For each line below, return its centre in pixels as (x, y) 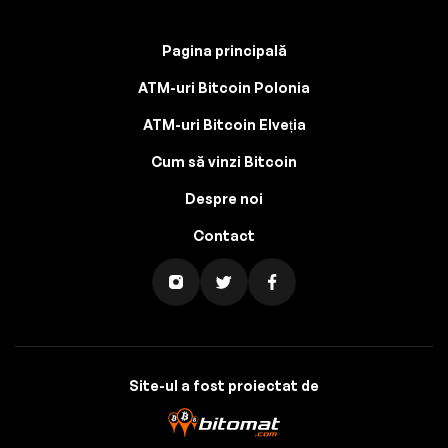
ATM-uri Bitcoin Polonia (224, 87)
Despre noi (224, 198)
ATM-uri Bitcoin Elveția (224, 124)
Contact (224, 235)
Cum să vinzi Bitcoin (224, 161)
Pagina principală (224, 50)
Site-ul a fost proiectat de (224, 385)
